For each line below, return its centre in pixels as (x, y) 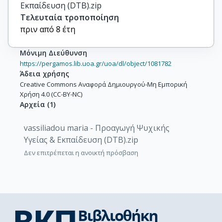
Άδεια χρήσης (45, 74)
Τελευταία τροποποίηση (70, 17)
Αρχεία (32, 104)
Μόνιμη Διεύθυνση (54, 53)
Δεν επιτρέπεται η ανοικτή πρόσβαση (81, 153)
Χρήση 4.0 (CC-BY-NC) (51, 94)
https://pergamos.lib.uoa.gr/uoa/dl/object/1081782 (96, 63)
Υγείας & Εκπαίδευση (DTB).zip (81, 140)
